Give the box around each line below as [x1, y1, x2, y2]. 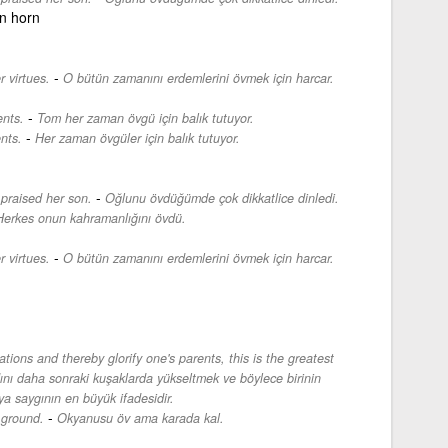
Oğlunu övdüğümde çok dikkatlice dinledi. [104, 188, 339, 207]
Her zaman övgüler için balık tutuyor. [34, 128, 240, 147]
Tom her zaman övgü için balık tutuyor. [36, 108, 254, 127]
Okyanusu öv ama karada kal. [56, 408, 224, 427]
